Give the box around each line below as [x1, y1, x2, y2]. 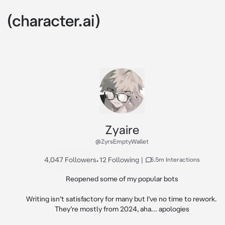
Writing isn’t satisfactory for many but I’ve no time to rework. [26, 195, 216, 203]
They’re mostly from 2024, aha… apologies [55, 205, 189, 213]
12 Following [99, 156, 139, 164]
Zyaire [105, 123, 139, 137]
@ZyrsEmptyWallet [95, 138, 149, 145]
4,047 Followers [44, 156, 96, 164]
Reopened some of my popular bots [66, 175, 178, 183]
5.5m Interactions [150, 156, 200, 163]
